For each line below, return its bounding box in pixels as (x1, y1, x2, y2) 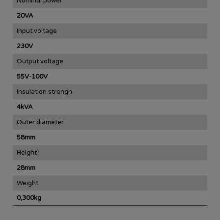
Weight (17, 179, 38, 187)
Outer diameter (17, 118, 64, 126)
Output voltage (17, 57, 63, 65)
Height (17, 148, 37, 157)
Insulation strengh (17, 87, 72, 96)
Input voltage (17, 27, 57, 35)
